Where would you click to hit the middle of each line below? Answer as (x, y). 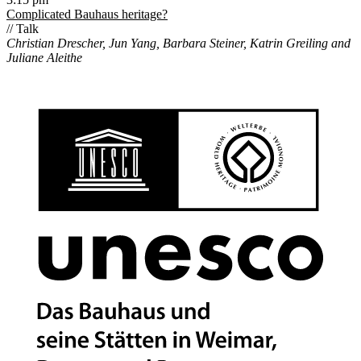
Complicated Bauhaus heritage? (87, 15)
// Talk (23, 29)
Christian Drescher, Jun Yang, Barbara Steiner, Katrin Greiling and (178, 44)
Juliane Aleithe (44, 58)
